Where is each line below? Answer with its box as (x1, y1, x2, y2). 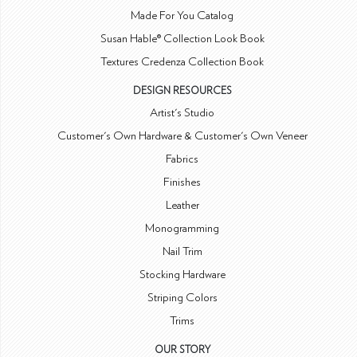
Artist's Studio (150, 107, 215, 119)
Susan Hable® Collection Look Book (100, 33, 265, 45)
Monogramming (145, 222, 220, 234)
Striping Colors (147, 292, 218, 304)
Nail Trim (162, 245, 202, 257)
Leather (165, 199, 199, 211)
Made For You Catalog (131, 10, 234, 22)
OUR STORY (154, 345, 210, 355)
